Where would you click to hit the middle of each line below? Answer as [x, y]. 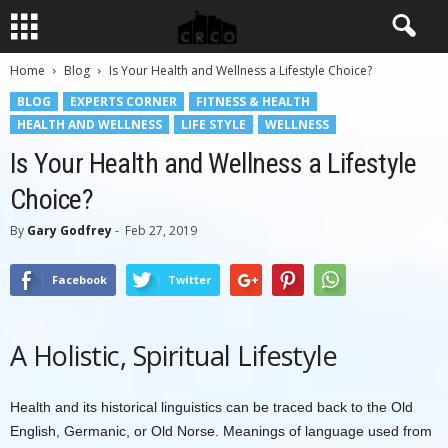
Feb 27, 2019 [161, 230]
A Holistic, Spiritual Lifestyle [174, 355]
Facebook [79, 279]
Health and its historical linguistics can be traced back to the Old [211, 407]
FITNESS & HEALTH [253, 101]
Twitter [189, 279]
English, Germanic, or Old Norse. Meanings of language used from [221, 431]
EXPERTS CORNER [123, 101]
